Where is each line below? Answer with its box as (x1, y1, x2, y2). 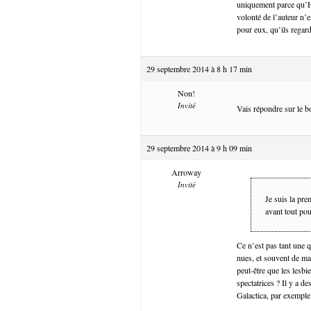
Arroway (171, 166, 201, 178)
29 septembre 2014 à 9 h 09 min (146, 142, 252, 153)
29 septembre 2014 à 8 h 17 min (146, 62, 252, 74)
